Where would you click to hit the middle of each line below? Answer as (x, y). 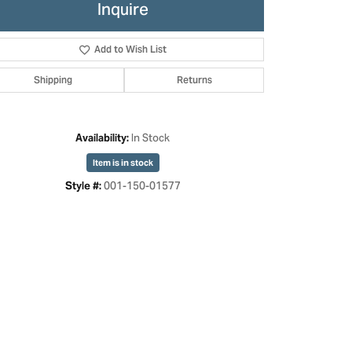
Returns (194, 80)
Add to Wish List (131, 49)
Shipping (53, 80)
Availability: (102, 138)
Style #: (83, 186)
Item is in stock (123, 163)
